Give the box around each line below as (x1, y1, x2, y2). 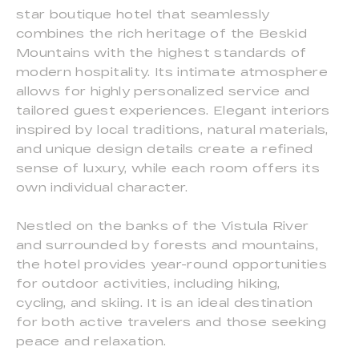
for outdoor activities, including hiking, (16, 276, 280, 290)
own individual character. (16, 179, 188, 194)
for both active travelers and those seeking (16, 314, 327, 329)
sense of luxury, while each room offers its (16, 160, 321, 175)
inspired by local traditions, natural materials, (16, 122, 329, 136)
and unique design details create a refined (16, 141, 313, 155)
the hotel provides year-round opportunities (16, 256, 328, 271)
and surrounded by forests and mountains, (16, 237, 319, 252)
